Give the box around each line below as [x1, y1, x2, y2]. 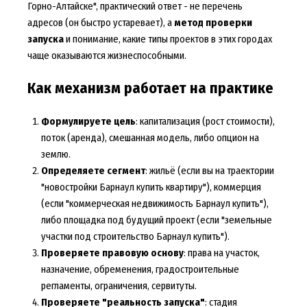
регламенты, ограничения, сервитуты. [40, 280, 197, 293]
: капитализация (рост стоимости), [135, 115, 275, 128]
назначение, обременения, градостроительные [40, 263, 239, 276]
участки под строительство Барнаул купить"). [40, 230, 230, 243]
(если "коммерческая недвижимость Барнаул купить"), [40, 197, 269, 210]
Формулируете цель [40, 115, 136, 128]
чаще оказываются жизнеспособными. [27, 49, 186, 62]
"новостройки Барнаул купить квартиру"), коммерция [40, 181, 261, 194]
